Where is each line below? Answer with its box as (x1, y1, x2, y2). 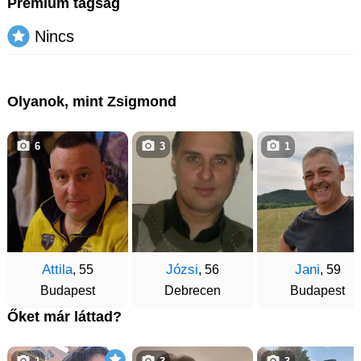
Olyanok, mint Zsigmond (7, 93, 176, 110)
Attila (42, 262, 73, 277)
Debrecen (164, 284, 221, 297)
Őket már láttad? (7, 309, 122, 325)
